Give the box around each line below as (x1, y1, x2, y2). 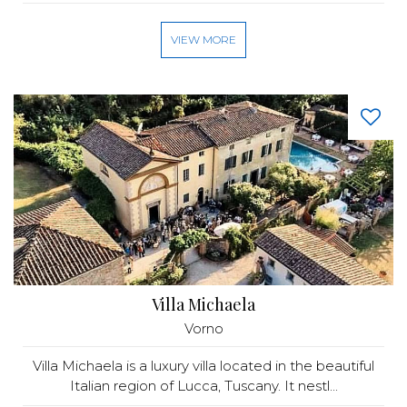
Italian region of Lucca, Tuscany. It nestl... (69, 377, 338, 394)
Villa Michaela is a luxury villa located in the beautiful (33, 357, 374, 374)
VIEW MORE (171, 33, 236, 46)
